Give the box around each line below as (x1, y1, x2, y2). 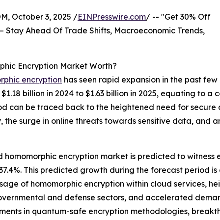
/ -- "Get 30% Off (146, 11, 211, 22)
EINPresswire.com (78, 11, 146, 22)
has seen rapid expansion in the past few (62, 74, 218, 84)
